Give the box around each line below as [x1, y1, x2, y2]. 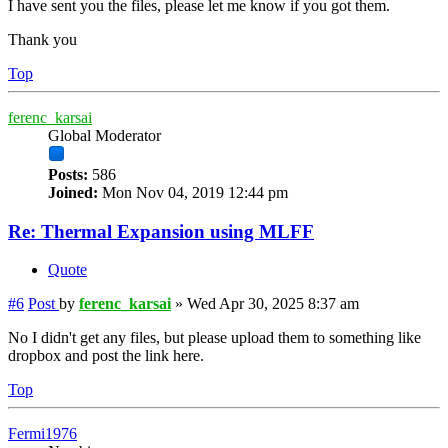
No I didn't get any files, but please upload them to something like [8, 329, 421, 347]
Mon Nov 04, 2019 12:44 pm [98, 183, 288, 201]
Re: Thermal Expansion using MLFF [8, 220, 314, 242]
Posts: [48, 165, 88, 183]
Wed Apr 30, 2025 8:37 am [187, 295, 359, 313]
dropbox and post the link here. [8, 347, 204, 365]
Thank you [8, 30, 77, 48]
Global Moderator [48, 126, 161, 144]
